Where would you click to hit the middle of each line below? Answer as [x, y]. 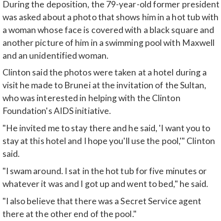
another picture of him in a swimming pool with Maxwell [109, 42]
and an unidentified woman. [55, 55]
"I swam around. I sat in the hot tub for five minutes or [105, 171]
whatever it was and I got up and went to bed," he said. [105, 184]
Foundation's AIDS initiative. [57, 111]
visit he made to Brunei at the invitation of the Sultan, [104, 85]
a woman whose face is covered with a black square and [108, 30]
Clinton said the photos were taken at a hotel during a [105, 73]
